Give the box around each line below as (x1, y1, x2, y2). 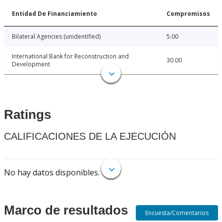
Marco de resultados (4, 203, 128, 218)
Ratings (4, 107, 51, 122)
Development (12, 60, 50, 69)
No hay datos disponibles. (4, 167, 100, 178)
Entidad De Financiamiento (12, 9, 97, 18)
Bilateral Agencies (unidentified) (12, 32, 101, 41)
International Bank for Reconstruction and (12, 52, 129, 61)
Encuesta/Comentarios (145, 209, 209, 217)
